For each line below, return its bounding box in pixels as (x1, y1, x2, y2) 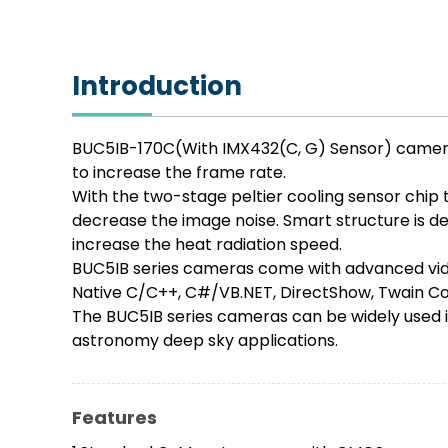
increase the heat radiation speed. (72, 233, 342, 257)
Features (72, 405, 157, 431)
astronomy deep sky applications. (72, 329, 338, 353)
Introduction (72, 68, 242, 105)
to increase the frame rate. (72, 161, 286, 185)
